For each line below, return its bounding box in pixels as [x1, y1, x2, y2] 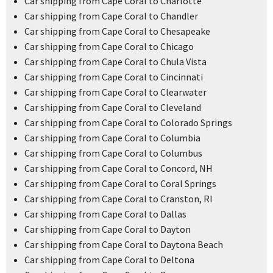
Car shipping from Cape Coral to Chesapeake [24, 25, 210, 38]
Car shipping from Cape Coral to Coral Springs [24, 177, 216, 190]
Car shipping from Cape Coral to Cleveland [24, 101, 201, 114]
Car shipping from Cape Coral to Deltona [24, 253, 194, 266]
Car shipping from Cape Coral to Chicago [24, 40, 194, 53]
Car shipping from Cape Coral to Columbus [24, 147, 202, 160]
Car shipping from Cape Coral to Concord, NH [24, 162, 213, 175]
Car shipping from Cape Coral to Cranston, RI [24, 193, 213, 205]
